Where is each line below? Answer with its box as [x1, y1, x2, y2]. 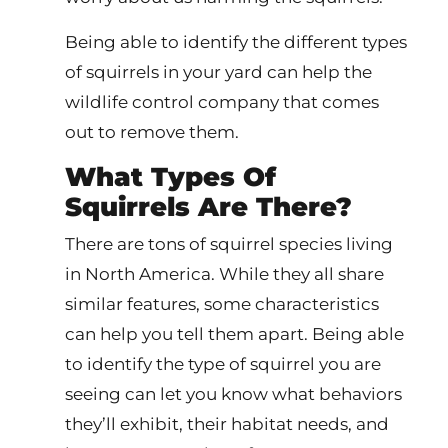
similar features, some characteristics [65, 294, 379, 314]
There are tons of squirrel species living [65, 234, 393, 254]
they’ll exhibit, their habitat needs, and [65, 414, 389, 434]
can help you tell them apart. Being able [65, 324, 404, 344]
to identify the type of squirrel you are [65, 354, 381, 374]
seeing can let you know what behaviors [65, 384, 402, 404]
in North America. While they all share [65, 264, 384, 284]
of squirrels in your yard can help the [65, 62, 372, 82]
